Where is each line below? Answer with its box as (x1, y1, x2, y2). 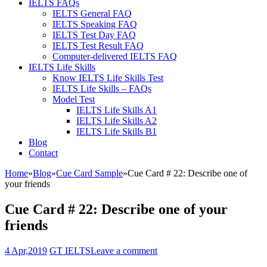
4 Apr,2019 (5, 245, 47, 256)
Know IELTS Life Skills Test (52, 73, 163, 83)
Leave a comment (91, 245, 157, 256)
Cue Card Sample (56, 168, 123, 178)
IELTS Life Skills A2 (76, 116, 157, 126)
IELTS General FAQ (52, 8, 132, 18)
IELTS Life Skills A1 (76, 105, 157, 115)
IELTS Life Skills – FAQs (52, 83, 151, 94)
